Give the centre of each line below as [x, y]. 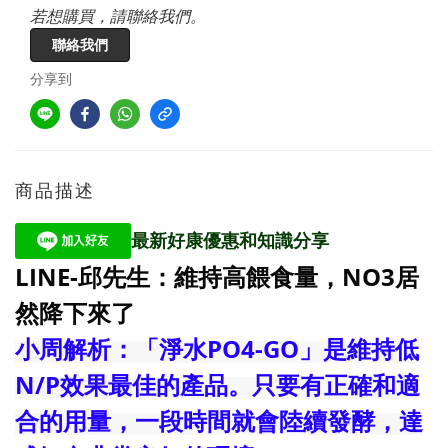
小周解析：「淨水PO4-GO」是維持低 [217, 348]
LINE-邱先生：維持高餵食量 [166, 276]
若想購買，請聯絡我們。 [118, 16]
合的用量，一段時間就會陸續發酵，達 [219, 420]
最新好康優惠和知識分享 [230, 240]
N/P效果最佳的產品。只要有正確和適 [217, 384]
